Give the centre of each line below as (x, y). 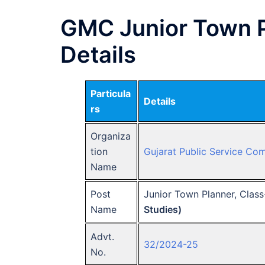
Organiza (111, 136)
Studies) (163, 209)
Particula (111, 93)
